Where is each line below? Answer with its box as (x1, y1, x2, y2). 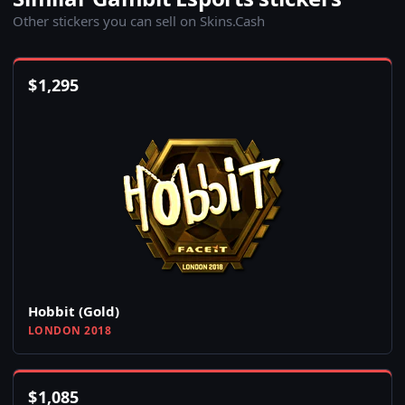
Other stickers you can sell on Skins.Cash (13, 12, 265, 31)
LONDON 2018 (28, 323, 112, 339)
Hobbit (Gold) (28, 302, 119, 321)
